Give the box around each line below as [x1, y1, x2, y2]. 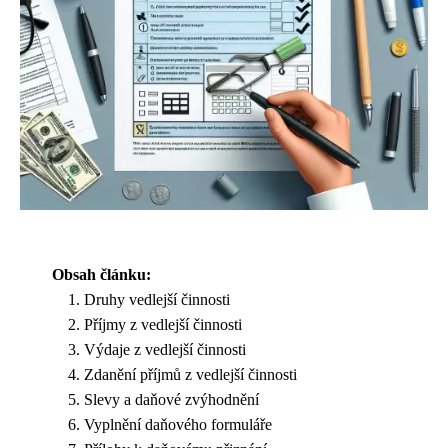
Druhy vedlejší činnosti [84, 291, 230, 308]
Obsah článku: [52, 266, 151, 283]
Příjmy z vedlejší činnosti [84, 316, 242, 333]
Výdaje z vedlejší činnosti [84, 341, 246, 358]
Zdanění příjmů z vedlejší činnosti [84, 366, 297, 383]
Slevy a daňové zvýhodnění [84, 391, 259, 408]
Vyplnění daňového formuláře [84, 416, 272, 433]
